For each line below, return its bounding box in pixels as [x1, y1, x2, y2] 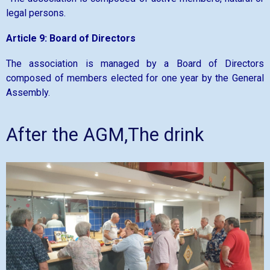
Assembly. [6, 87, 50, 99]
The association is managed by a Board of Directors [6, 58, 264, 70]
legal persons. [6, 7, 66, 19]
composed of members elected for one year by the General [6, 72, 264, 84]
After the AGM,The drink [6, 124, 204, 146]
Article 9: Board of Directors [6, 33, 136, 45]
